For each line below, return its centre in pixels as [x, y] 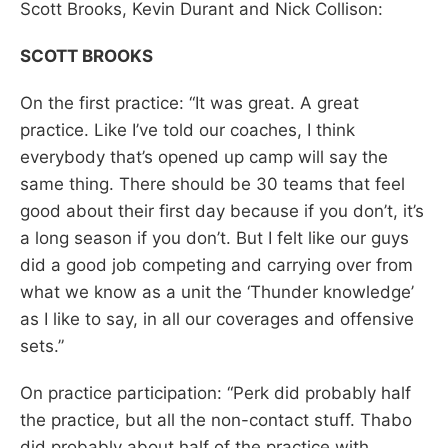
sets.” [42, 345]
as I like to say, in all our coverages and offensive [217, 318]
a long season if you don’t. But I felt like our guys [214, 237]
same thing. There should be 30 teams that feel [212, 183]
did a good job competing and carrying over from [216, 264]
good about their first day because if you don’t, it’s [222, 210]
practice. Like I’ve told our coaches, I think [187, 129]
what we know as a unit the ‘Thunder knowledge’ [217, 291]
